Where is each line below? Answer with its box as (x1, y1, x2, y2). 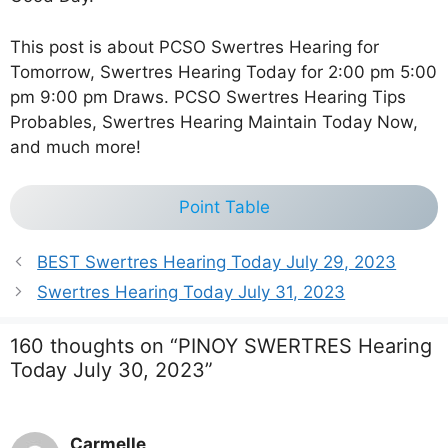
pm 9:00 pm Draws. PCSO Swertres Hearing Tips (10, 86, 406, 107)
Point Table (178, 197, 270, 218)
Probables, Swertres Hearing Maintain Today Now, (10, 111, 418, 132)
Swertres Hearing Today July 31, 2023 (37, 282, 346, 303)
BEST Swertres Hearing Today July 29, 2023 (37, 252, 397, 273)
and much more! (10, 136, 141, 157)
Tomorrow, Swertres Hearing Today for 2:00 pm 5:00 (10, 61, 437, 82)
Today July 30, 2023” (10, 358, 213, 383)
